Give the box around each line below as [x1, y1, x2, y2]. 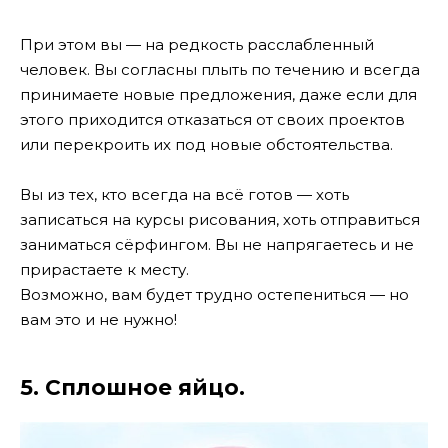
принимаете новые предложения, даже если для [20, 84, 417, 104]
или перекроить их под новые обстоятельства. [20, 134, 393, 154]
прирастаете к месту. [20, 260, 189, 280]
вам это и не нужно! [20, 310, 177, 330]
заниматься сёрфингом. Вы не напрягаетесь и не [20, 235, 414, 255]
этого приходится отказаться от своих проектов [20, 109, 405, 129]
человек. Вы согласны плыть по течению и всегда [20, 59, 420, 79]
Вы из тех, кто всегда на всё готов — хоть [20, 185, 349, 205]
